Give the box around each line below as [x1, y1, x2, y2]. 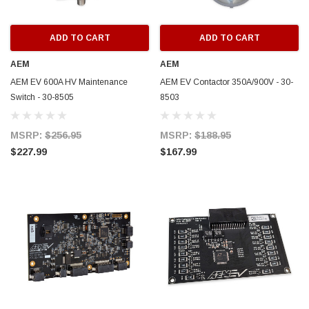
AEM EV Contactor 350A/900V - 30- [160, 77, 293, 88]
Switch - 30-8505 [10, 92, 74, 103]
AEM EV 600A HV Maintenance [10, 77, 128, 88]
